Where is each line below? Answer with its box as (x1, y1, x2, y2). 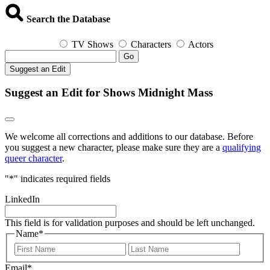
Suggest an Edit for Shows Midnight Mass (5, 86, 213, 99)
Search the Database (24, 14, 110, 25)
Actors (188, 39, 213, 49)
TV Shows (72, 39, 113, 49)
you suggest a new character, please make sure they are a (5, 142, 222, 152)
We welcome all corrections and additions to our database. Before (5, 131, 253, 142)
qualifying (222, 142, 261, 152)
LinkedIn (5, 193, 40, 204)
